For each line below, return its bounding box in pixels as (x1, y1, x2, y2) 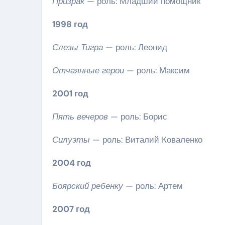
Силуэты (52, 134, 90, 145)
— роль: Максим (124, 64, 190, 76)
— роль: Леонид (103, 41, 167, 53)
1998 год (52, 18, 88, 30)
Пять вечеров (52, 110, 108, 122)
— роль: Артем (123, 180, 183, 191)
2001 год (52, 87, 88, 99)
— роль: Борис (108, 110, 167, 122)
